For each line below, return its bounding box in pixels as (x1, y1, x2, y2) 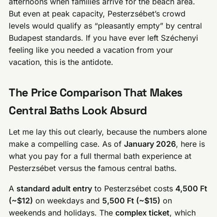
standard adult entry (16, 184, 93, 194)
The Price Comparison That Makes (9, 85, 183, 100)
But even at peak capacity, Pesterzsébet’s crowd (9, 8, 186, 18)
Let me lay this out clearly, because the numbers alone (9, 126, 207, 137)
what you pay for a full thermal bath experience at (9, 151, 192, 161)
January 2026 (124, 139, 176, 149)
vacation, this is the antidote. (9, 57, 114, 67)
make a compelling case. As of (9, 139, 124, 149)
